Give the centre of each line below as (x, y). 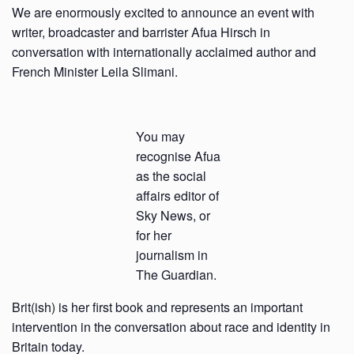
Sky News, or (173, 215)
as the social (171, 176)
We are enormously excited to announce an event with (163, 12)
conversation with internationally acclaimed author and (164, 52)
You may (160, 136)
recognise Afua (178, 156)
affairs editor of (177, 196)
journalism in (172, 255)
